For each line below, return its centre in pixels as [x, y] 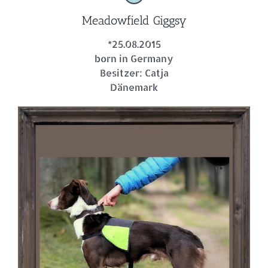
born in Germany [134, 59]
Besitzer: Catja [134, 73]
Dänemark [134, 87]
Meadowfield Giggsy [134, 21]
